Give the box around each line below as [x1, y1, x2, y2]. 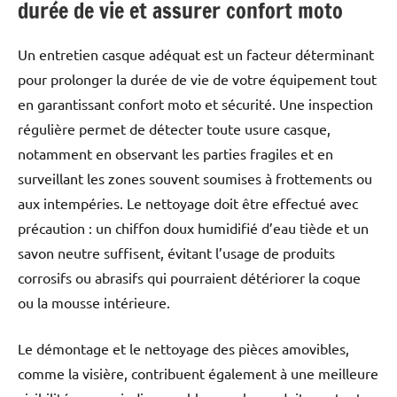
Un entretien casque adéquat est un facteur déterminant [18, 45, 374, 64]
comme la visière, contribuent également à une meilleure [18, 364, 378, 383]
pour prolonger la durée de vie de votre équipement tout [18, 70, 377, 89]
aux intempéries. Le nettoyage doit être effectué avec [18, 194, 358, 213]
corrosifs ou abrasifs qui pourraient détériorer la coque [18, 269, 361, 287]
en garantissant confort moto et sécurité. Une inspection [18, 95, 373, 113]
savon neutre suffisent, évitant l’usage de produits [18, 244, 335, 262]
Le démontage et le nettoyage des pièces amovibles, [18, 339, 349, 358]
